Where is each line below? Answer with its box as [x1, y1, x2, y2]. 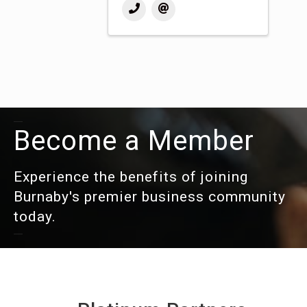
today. [14, 208, 56, 225]
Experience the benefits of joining [14, 169, 248, 185]
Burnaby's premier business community [14, 188, 286, 205]
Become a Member [14, 125, 254, 157]
